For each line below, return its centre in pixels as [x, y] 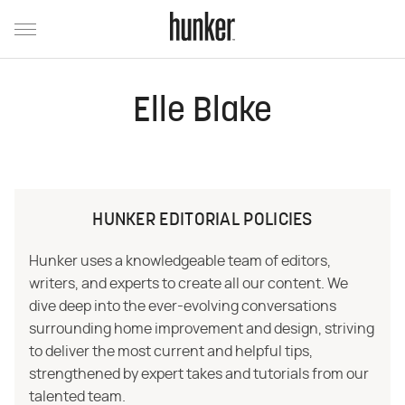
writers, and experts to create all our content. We [188, 284]
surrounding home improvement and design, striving [202, 329]
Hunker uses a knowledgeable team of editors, [180, 261]
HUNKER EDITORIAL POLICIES [202, 221]
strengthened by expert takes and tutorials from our [199, 374]
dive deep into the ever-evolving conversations [183, 306]
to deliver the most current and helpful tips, [171, 352]
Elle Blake [202, 113]
